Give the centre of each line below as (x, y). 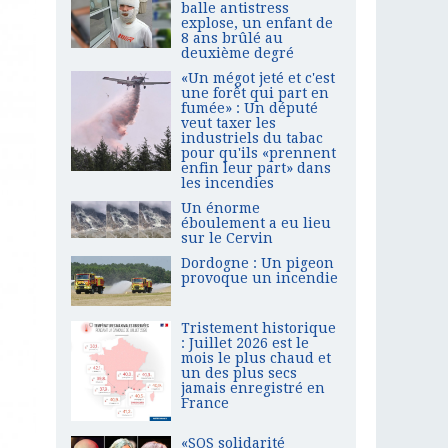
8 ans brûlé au (232, 37)
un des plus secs (239, 372)
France (205, 402)
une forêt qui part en (255, 92)
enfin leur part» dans (256, 167)
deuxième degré (237, 52)
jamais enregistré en (253, 387)
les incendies (227, 182)
